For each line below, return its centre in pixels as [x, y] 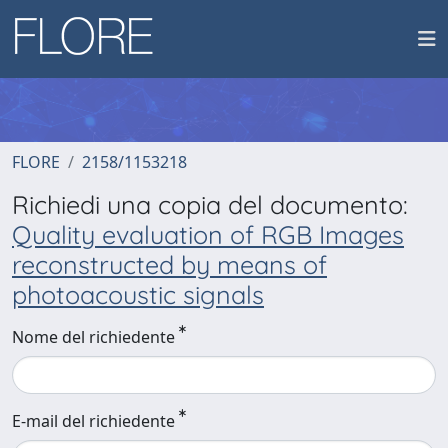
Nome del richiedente [93, 337]
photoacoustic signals [138, 294]
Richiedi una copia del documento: [210, 204]
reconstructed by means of [169, 264]
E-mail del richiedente [93, 421]
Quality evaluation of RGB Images [208, 234]
